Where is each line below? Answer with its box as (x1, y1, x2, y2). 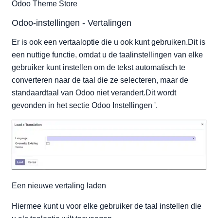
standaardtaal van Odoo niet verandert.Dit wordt (12, 89, 176, 97)
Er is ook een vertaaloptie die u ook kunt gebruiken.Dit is (12, 38, 205, 47)
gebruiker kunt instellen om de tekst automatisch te (12, 63, 185, 72)
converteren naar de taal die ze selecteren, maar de (12, 76, 188, 85)
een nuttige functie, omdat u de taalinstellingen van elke (12, 51, 203, 59)
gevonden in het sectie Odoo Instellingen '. (12, 101, 158, 110)
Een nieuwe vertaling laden (12, 181, 106, 190)
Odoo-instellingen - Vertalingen (12, 18, 131, 28)
